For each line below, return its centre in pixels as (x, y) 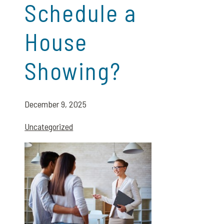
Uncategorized (49, 126)
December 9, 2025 (56, 104)
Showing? (73, 70)
